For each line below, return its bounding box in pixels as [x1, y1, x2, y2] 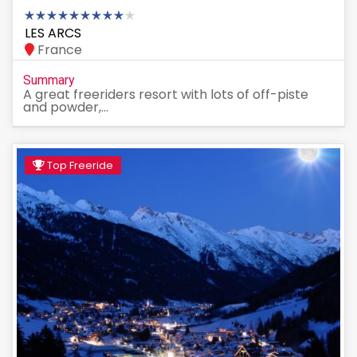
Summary [23, 72, 75, 88]
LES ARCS [25, 23, 81, 42]
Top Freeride [45, 157, 113, 173]
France [34, 40, 82, 59]
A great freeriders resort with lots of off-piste [23, 84, 308, 104]
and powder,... [23, 97, 108, 116]
